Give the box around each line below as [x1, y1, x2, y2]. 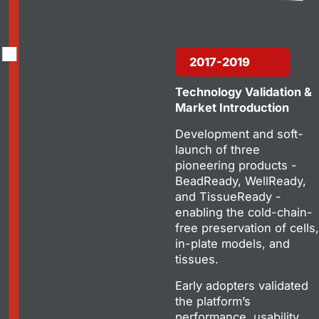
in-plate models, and [175, 236, 290, 251]
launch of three [175, 142, 260, 157]
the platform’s [175, 293, 251, 308]
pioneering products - [175, 157, 297, 172]
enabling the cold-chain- [175, 204, 313, 219]
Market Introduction [175, 100, 289, 115]
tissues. [175, 251, 219, 266]
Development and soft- [175, 126, 303, 141]
